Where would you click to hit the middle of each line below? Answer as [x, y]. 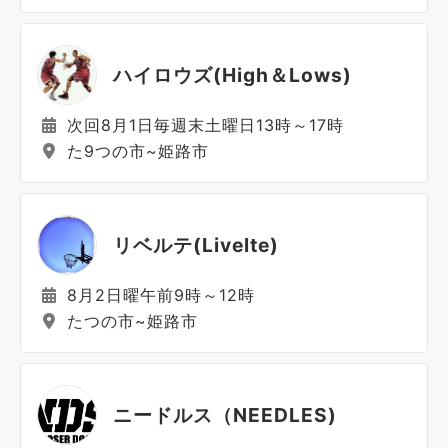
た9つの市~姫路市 [135, 151]
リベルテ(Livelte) [196, 244]
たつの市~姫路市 [129, 321]
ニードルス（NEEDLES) [225, 414]
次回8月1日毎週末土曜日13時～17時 [202, 125]
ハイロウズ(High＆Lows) [232, 74]
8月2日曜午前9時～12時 [158, 295]
